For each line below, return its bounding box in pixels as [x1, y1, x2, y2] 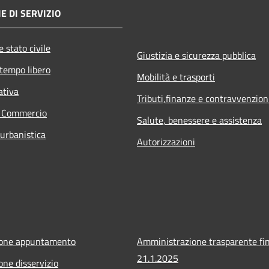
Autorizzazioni [137, 134, 195, 149]
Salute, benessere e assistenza [137, 112, 262, 127]
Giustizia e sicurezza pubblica [137, 47, 256, 62]
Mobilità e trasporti [137, 69, 215, 84]
